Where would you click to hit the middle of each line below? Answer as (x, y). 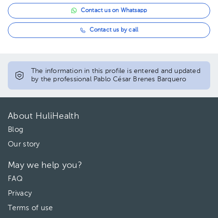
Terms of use (30, 208)
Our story (24, 144)
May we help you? (45, 165)
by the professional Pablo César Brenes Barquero (109, 79)
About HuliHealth (44, 116)
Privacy (20, 193)
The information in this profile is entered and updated (116, 71)
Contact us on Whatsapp (114, 11)
